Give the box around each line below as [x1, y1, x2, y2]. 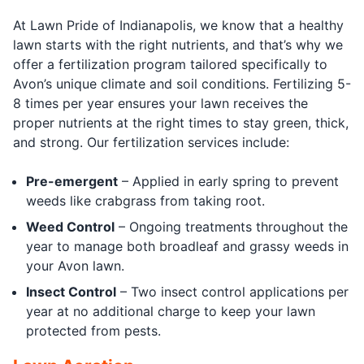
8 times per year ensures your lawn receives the [13, 94, 308, 111]
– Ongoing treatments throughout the [115, 218, 348, 235]
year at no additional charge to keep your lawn [26, 302, 315, 319]
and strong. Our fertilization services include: [13, 133, 289, 150]
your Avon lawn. [26, 257, 124, 274]
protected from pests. [26, 322, 161, 339]
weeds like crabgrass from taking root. [26, 192, 265, 209]
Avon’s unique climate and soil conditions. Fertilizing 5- [13, 75, 351, 92]
